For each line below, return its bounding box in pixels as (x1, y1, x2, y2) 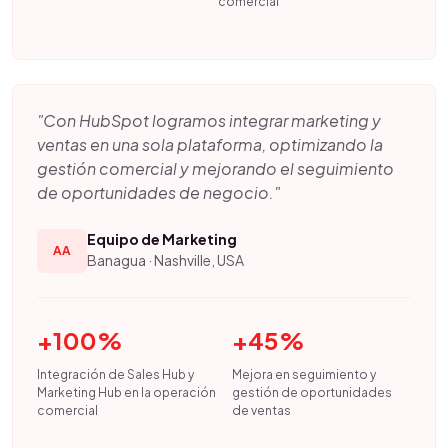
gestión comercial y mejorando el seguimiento (37, 158, 394, 179)
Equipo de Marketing (87, 230, 237, 248)
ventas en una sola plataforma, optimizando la (37, 134, 383, 155)
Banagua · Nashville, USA (87, 251, 244, 269)
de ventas (232, 403, 292, 418)
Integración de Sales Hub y (37, 367, 194, 382)
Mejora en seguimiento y (232, 367, 377, 382)
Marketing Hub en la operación (37, 385, 216, 400)
